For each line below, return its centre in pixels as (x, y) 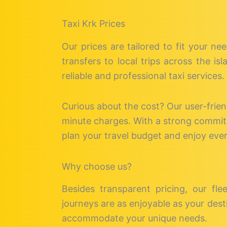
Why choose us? (97, 166)
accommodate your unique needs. (135, 218)
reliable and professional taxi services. (143, 75)
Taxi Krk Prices (93, 24)
